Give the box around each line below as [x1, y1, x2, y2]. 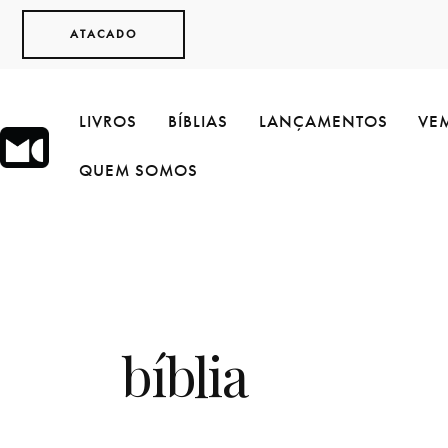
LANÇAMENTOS [258, 110, 388, 133]
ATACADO [70, 26, 137, 43]
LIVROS [79, 110, 138, 133]
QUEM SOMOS [79, 159, 199, 182]
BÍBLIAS [167, 110, 228, 133]
